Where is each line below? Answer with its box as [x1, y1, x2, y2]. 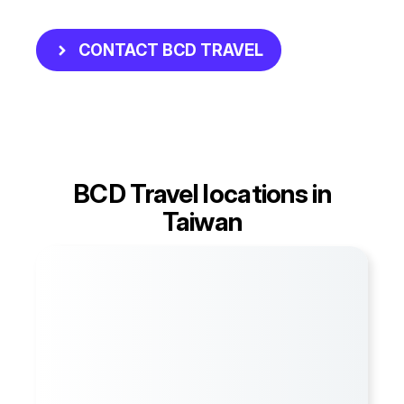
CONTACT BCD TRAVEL [78, 41, 263, 60]
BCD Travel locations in [73, 178, 331, 210]
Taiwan [161, 206, 243, 238]
